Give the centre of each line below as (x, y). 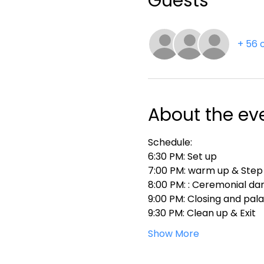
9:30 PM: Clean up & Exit (202, 213)
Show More (173, 234)
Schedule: (170, 142)
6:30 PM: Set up (182, 156)
